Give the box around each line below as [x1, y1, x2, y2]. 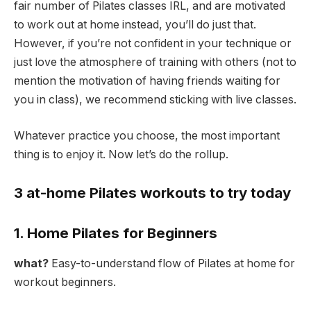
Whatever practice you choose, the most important [14, 128, 280, 142]
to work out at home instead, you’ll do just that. [14, 17, 256, 31]
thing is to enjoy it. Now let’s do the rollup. [14, 147, 228, 161]
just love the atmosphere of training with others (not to [14, 55, 296, 69]
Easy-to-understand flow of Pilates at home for [51, 257, 295, 271]
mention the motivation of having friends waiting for [14, 74, 280, 87]
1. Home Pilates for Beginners [14, 224, 217, 242]
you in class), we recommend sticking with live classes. [14, 92, 296, 106]
